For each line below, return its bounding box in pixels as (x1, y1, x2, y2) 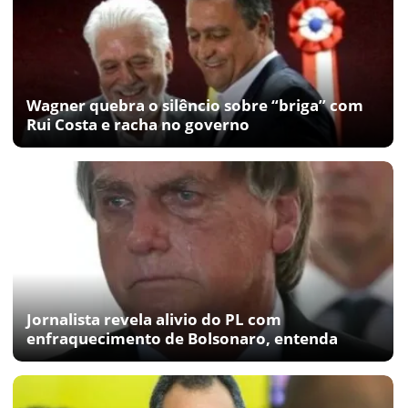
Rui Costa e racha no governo (26, 113, 250, 135)
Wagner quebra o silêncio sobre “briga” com (26, 94, 363, 116)
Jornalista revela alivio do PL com (26, 308, 281, 330)
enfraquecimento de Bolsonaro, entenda (26, 327, 338, 349)
